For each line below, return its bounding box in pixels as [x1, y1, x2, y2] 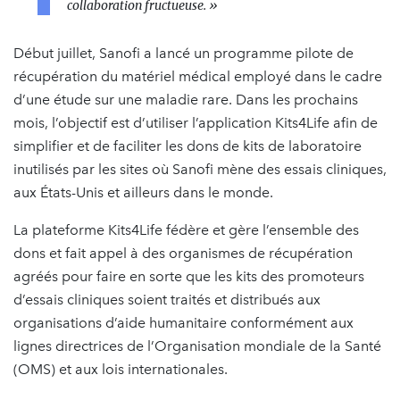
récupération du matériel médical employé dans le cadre [13, 68, 382, 85]
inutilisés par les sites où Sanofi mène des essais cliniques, [13, 161, 387, 178]
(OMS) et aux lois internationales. [13, 361, 228, 378]
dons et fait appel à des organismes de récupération [13, 245, 353, 262]
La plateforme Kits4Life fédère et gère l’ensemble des [13, 221, 359, 238]
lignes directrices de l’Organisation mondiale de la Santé [13, 337, 381, 354]
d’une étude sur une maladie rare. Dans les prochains [13, 91, 358, 108]
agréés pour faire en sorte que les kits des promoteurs [13, 268, 364, 285]
